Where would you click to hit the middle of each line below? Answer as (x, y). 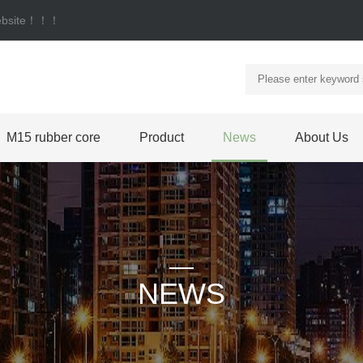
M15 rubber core (53, 137)
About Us (322, 137)
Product (162, 137)
